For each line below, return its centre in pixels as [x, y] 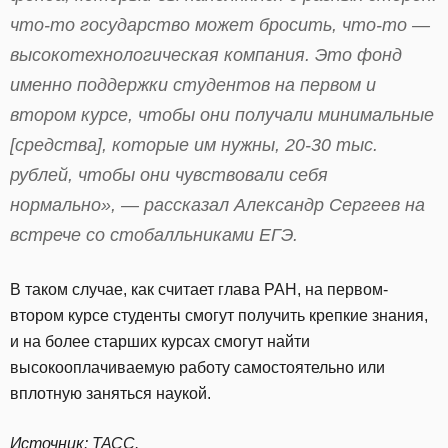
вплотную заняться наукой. [110, 393]
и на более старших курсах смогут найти [160, 341]
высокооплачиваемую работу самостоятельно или [197, 367]
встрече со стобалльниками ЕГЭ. [154, 234]
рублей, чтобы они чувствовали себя [169, 174]
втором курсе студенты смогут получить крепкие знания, [219, 315]
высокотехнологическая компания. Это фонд [206, 54]
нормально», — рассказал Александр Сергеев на [217, 204]
